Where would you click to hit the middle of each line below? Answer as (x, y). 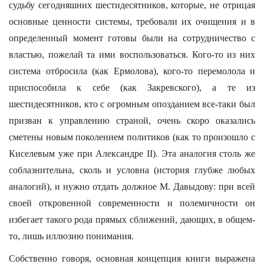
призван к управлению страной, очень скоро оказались (132, 121)
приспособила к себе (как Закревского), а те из (132, 88)
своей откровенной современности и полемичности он (132, 203)
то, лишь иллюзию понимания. (71, 236)
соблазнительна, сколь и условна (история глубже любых (132, 170)
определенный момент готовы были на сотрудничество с (132, 38)
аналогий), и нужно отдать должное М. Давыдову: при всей (132, 187)
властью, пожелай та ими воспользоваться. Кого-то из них (132, 55)
